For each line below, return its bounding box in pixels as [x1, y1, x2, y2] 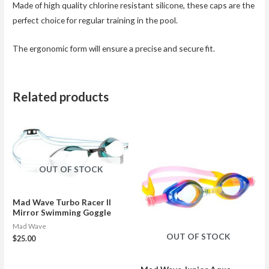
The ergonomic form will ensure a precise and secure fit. [13, 43, 216, 54]
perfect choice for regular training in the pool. [13, 15, 178, 26]
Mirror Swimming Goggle [13, 207, 112, 217]
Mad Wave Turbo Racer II [13, 196, 112, 207]
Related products [13, 89, 109, 104]
